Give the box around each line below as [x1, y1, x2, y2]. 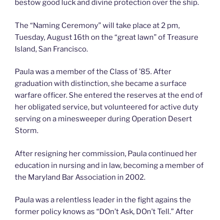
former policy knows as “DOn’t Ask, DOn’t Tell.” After [15, 207, 193, 217]
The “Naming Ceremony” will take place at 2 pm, [15, 21, 180, 30]
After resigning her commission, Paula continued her [15, 149, 197, 158]
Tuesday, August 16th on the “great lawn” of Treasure [15, 32, 198, 42]
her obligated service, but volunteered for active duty [15, 103, 198, 112]
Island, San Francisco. [15, 44, 88, 54]
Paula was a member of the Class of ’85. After [15, 67, 171, 77]
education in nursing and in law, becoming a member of [15, 161, 204, 170]
